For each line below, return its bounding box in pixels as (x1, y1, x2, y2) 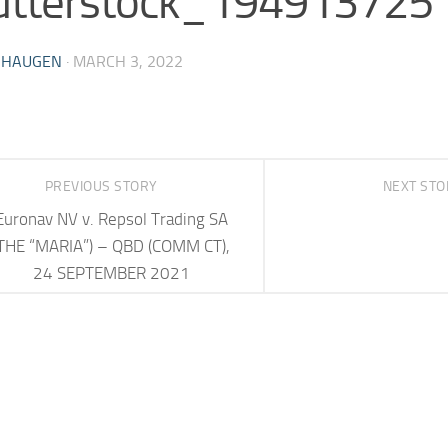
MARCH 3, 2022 (73, 51, 183, 71)
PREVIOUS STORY (44, 178, 162, 195)
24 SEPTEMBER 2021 (32, 262, 190, 283)
